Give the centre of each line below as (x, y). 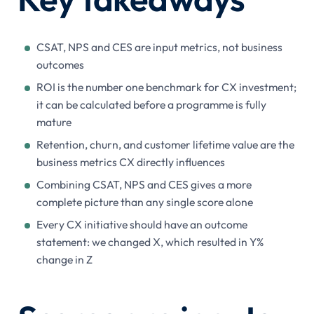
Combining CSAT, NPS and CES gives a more (144, 185)
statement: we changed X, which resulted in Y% (150, 242)
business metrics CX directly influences (130, 162)
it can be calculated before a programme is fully (151, 105)
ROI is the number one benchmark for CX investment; (166, 87)
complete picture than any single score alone (144, 202)
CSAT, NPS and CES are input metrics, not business (159, 47)
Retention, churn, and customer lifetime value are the (165, 145)
